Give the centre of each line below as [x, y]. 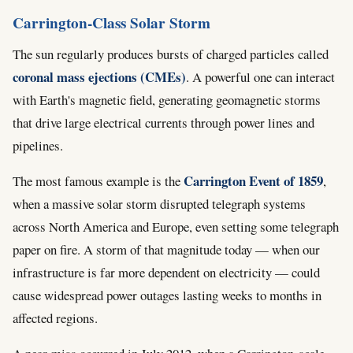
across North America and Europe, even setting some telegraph [176, 227]
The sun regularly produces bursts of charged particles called [171, 54]
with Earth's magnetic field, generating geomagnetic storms [167, 100]
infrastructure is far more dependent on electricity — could [166, 273]
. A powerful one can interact [260, 77]
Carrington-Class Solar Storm [111, 23]
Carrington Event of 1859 [253, 181]
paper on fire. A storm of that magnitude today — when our [166, 250]
